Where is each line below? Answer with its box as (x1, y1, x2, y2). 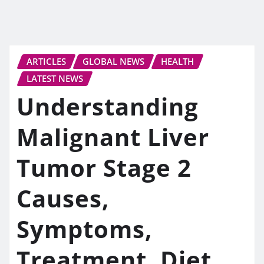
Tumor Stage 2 (16, 151, 192, 184)
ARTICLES (27, 55, 66, 67)
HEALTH (161, 55, 194, 67)
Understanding (16, 90, 199, 123)
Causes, (16, 182, 109, 215)
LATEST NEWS (27, 72, 83, 84)
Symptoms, (16, 213, 152, 246)
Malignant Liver (16, 121, 209, 154)
